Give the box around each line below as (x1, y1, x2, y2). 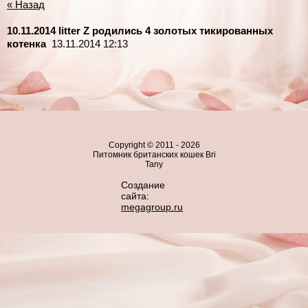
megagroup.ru (121, 201, 183, 212)
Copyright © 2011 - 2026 (108, 140, 200, 150)
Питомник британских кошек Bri (92, 149, 216, 159)
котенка (7, 37, 46, 49)
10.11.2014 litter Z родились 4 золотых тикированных (7, 24, 273, 36)
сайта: (121, 190, 149, 201)
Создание (121, 179, 165, 190)
